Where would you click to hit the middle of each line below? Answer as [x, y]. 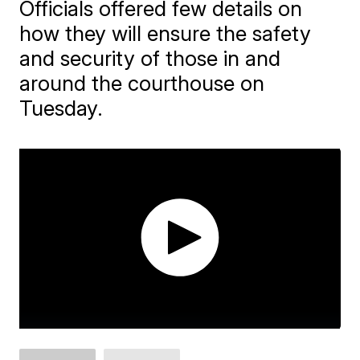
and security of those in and [150, 58]
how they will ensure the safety [166, 33]
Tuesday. [61, 108]
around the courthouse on [142, 83]
